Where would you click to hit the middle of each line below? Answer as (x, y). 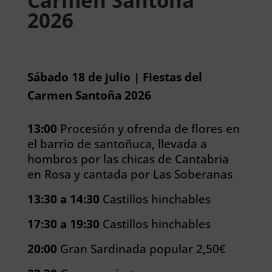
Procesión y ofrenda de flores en (148, 128)
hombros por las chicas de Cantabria (128, 159)
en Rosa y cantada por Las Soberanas (130, 174)
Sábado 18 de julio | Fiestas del (114, 77)
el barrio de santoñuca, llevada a (117, 144)
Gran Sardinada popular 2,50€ (141, 249)
